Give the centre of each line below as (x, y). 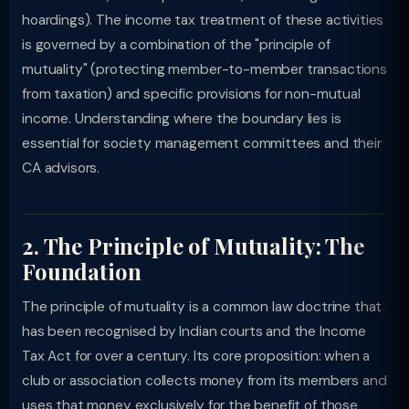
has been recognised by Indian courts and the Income (194, 331)
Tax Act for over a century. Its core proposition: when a (196, 356)
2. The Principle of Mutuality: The (193, 246)
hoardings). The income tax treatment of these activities (203, 20)
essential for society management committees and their (202, 143)
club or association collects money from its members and (204, 381)
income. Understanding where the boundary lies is (182, 119)
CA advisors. (61, 168)
